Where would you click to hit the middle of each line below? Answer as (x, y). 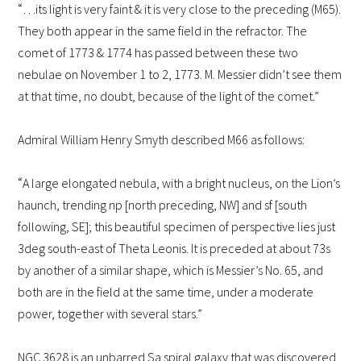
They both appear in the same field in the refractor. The (163, 31)
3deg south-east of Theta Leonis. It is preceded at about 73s (174, 249)
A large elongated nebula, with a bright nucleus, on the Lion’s (182, 183)
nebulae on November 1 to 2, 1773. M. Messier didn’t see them (180, 75)
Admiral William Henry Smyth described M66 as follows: (162, 140)
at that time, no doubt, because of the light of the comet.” (169, 96)
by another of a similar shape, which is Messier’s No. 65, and (171, 270)
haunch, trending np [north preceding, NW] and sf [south (163, 205)
